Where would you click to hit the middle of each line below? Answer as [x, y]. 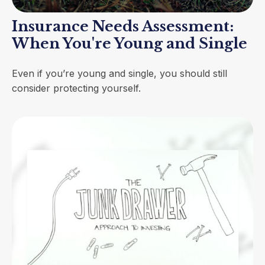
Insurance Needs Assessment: [123, 27]
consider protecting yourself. [76, 88]
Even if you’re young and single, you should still [119, 74]
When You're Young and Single [130, 44]
